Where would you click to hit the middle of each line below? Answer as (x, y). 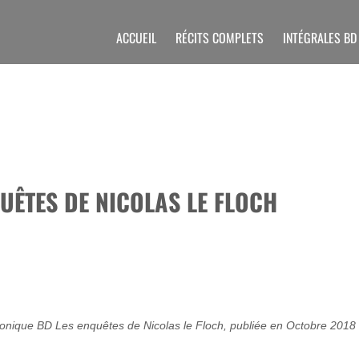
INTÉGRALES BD (320, 38)
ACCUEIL (136, 38)
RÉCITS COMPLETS (220, 38)
